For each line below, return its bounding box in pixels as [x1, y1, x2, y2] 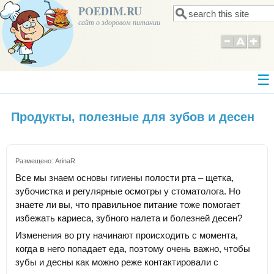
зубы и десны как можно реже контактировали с [15, 257, 218, 268]
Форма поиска [173, 15, 259, 29]
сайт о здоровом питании [78, 17, 160, 27]
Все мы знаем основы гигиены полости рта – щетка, [15, 172, 234, 183]
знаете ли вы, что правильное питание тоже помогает [15, 199, 240, 210]
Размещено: [15, 157, 55, 165]
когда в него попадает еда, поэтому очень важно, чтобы [15, 243, 250, 254]
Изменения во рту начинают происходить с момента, [15, 230, 238, 241]
